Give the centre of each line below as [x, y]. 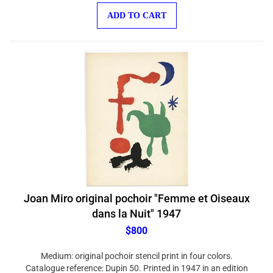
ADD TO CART [136, 9]
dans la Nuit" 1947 [136, 207]
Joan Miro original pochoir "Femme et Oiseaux [136, 192]
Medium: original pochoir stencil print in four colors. [136, 250]
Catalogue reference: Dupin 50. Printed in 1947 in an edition [136, 262]
